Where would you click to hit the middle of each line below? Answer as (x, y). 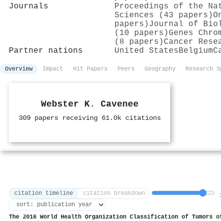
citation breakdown (114, 193)
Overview (19, 69)
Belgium (196, 51)
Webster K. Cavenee (90, 105)
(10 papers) (142, 33)
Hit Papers (90, 69)
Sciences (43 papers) (164, 15)
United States (147, 51)
